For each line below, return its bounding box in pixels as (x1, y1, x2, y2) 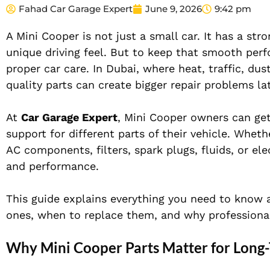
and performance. (6, 160, 99, 173)
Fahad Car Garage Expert (19, 3, 133, 15)
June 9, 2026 (145, 3, 202, 15)
